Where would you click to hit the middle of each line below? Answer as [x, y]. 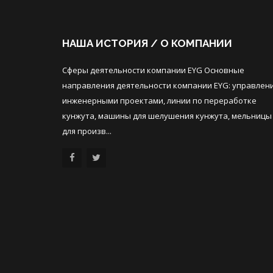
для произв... [87, 131]
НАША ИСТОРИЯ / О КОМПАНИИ [147, 43]
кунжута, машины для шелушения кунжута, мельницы [167, 116]
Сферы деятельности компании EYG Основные [153, 70]
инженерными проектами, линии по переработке [159, 101]
